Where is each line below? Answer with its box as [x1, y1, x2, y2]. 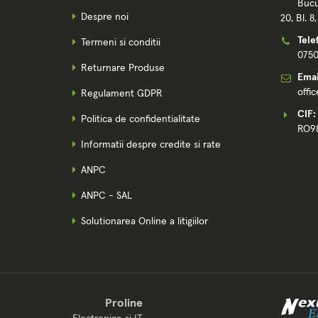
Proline [105, 297, 143, 309]
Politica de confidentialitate [81, 114, 200, 124]
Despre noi [81, 11, 128, 22]
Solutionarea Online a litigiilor [81, 216, 208, 226]
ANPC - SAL [81, 190, 132, 201]
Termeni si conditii [81, 37, 160, 48]
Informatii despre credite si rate [81, 139, 221, 150]
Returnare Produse [81, 62, 165, 73]
